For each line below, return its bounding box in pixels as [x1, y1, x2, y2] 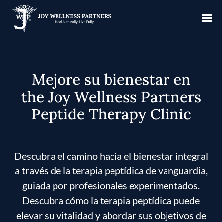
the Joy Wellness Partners [21, 87, 201, 106]
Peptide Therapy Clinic [31, 104, 191, 123]
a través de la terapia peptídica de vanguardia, [14, 165, 208, 177]
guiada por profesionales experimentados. [22, 179, 200, 192]
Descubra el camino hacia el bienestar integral [14, 150, 208, 162]
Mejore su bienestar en [31, 69, 191, 89]
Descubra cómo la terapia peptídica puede [22, 194, 200, 207]
